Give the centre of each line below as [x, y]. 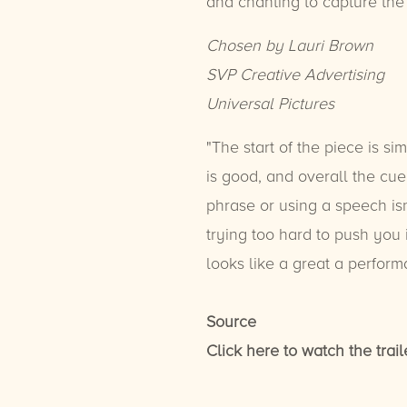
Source [231, 321]
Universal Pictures [270, 103]
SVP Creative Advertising [295, 74]
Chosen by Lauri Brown [289, 45]
